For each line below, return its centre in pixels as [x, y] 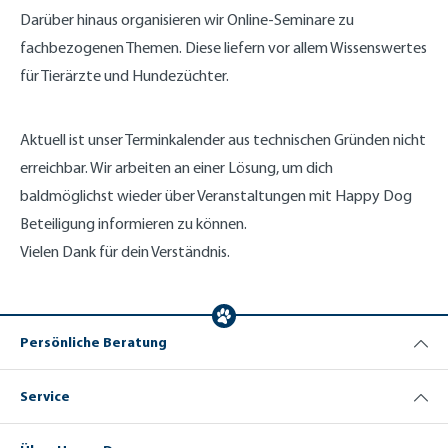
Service [45, 396]
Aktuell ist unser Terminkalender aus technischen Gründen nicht [223, 139]
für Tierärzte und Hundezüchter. [124, 75]
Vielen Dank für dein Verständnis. [125, 251]
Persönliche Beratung [93, 342]
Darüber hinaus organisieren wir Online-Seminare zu [187, 19]
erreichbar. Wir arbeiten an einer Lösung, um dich [176, 167]
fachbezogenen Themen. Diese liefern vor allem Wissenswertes [223, 47]
